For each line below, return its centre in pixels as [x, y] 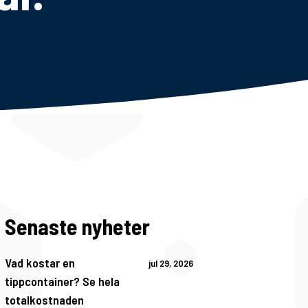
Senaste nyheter [77, 227]
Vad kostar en [40, 262]
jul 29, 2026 [170, 263]
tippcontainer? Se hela [62, 281]
